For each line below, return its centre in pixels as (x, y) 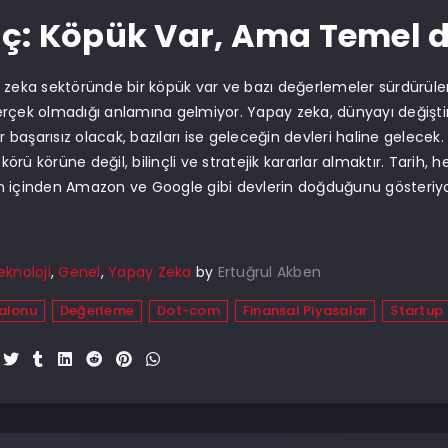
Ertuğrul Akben (269, 272)
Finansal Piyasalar (305, 310)
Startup (416, 310)
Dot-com (188, 310)
